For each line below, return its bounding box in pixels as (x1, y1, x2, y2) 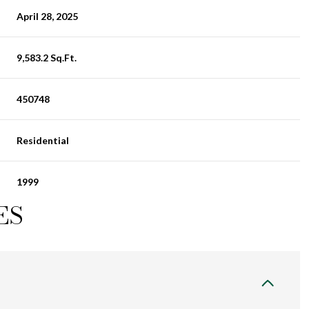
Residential (17, 134, 70, 146)
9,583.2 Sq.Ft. (17, 52, 77, 63)
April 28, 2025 (17, 10, 79, 22)
